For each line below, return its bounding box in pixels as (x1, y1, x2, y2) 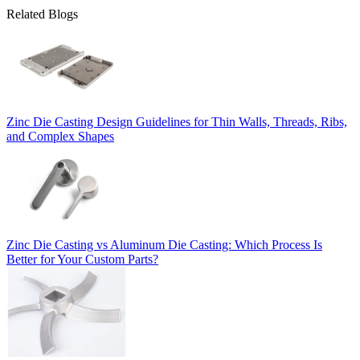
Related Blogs (6, 6, 78, 21)
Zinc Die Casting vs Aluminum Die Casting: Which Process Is (6, 237, 322, 252)
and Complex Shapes (6, 129, 114, 144)
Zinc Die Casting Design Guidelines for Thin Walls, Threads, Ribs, (6, 115, 347, 129)
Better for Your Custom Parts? (6, 252, 158, 266)
